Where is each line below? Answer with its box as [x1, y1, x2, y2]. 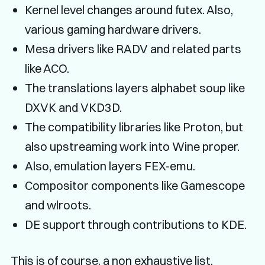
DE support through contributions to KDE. [24, 217, 247, 232]
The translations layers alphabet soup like [24, 80, 245, 96]
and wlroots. [24, 198, 91, 213]
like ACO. [24, 61, 69, 76]
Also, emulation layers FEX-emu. [24, 159, 195, 174]
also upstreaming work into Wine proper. [24, 139, 240, 154]
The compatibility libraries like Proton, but [24, 119, 243, 135]
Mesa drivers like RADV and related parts [24, 41, 241, 57]
